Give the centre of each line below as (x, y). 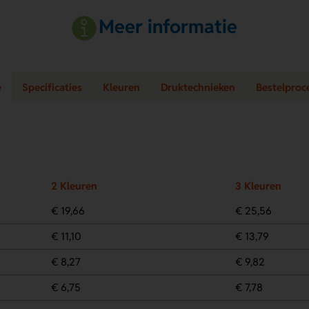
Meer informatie (168, 27)
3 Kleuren (258, 186)
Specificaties (52, 87)
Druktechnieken (198, 87)
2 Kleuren (74, 186)
